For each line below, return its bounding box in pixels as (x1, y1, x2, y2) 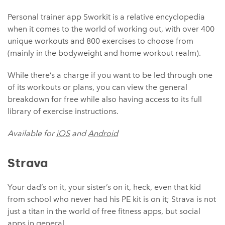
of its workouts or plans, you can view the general (8, 82, 187, 92)
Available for (8, 129, 56, 138)
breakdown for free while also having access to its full (8, 94, 202, 104)
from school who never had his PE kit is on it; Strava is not (8, 194, 216, 204)
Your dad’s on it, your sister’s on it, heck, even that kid (8, 182, 201, 192)
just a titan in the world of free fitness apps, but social (8, 206, 200, 216)
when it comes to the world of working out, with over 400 (8, 24, 214, 34)
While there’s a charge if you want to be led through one (8, 70, 212, 80)
